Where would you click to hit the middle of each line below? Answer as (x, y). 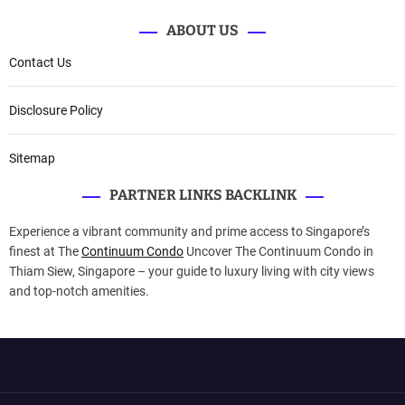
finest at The (45, 251)
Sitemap (32, 158)
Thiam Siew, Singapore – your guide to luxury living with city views (192, 271)
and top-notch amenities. (79, 291)
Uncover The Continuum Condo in (278, 251)
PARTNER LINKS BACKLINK (202, 195)
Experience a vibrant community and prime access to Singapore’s (189, 231)
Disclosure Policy (56, 110)
